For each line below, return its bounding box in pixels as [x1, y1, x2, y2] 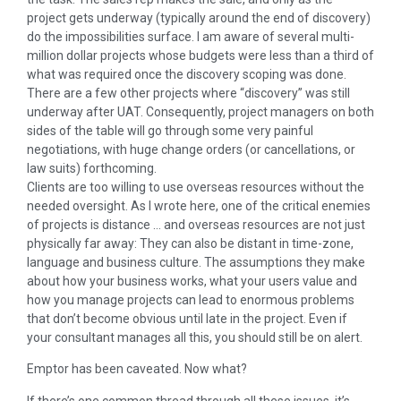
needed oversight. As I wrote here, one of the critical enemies [27, 198, 371, 213]
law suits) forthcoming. [27, 160, 157, 175]
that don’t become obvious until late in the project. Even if [27, 311, 347, 326]
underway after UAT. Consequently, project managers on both [27, 104, 374, 119]
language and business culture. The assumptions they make [27, 254, 365, 269]
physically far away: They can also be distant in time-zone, [27, 235, 354, 251]
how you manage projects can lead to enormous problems [27, 292, 354, 307]
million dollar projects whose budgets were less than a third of [27, 47, 374, 63]
